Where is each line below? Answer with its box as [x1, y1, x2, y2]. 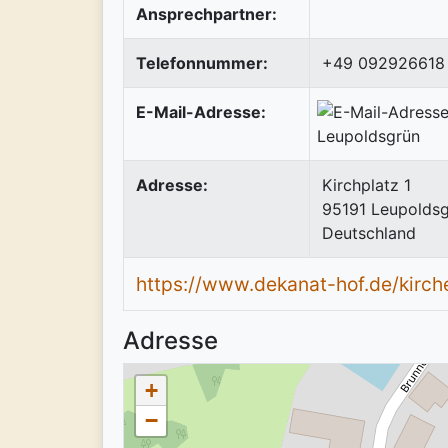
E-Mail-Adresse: [136, 101, 266, 122]
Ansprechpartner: [136, 3, 277, 24]
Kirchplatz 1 [322, 174, 411, 195]
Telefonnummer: [136, 52, 268, 73]
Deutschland [322, 222, 416, 243]
